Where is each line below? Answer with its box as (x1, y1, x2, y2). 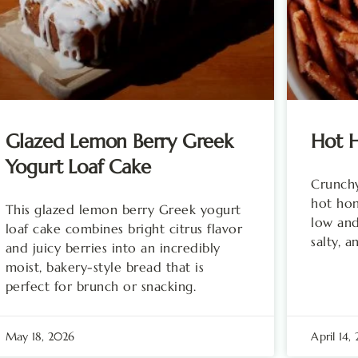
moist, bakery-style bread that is (5, 258, 205, 275)
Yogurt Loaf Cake (5, 154, 151, 179)
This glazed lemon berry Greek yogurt (5, 201, 241, 217)
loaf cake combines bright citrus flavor (5, 220, 243, 237)
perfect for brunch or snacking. (5, 277, 197, 294)
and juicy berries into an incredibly (5, 239, 221, 256)
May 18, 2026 (5, 328, 75, 344)
